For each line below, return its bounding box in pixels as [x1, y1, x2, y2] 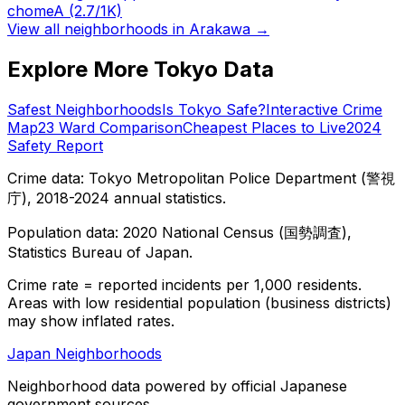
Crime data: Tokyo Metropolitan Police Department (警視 [7, 168, 395, 187]
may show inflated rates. [7, 311, 174, 330]
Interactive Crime [266, 99, 382, 118]
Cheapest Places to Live [183, 118, 346, 137]
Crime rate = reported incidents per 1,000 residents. [7, 275, 362, 294]
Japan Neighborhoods [7, 344, 162, 363]
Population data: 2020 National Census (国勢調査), [7, 222, 352, 241]
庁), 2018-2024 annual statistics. [7, 188, 226, 207]
